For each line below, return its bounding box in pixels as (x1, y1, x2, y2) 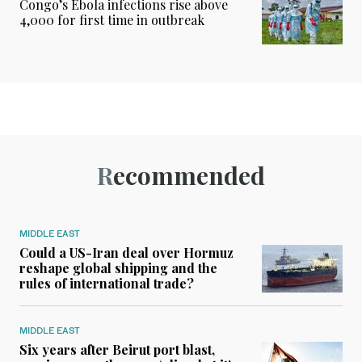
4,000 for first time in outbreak (19, 11, 204, 28)
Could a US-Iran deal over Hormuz (19, 243, 234, 261)
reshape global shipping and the (19, 259, 217, 276)
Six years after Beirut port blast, (19, 340, 215, 358)
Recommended (113, 158, 265, 192)
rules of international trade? (19, 274, 194, 292)
